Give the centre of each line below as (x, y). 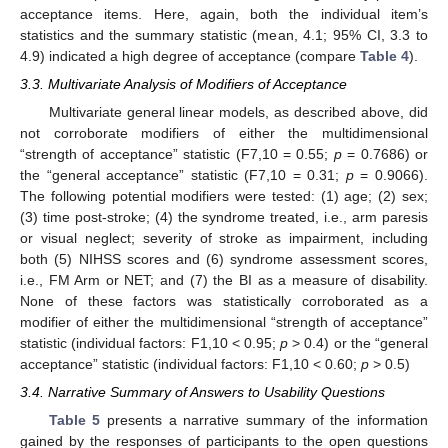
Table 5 (74, 420)
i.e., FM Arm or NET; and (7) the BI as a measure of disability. (224, 280)
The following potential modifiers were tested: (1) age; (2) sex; (224, 196)
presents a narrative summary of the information (264, 420)
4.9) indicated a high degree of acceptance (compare (190, 55)
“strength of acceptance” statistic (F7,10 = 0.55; (177, 154)
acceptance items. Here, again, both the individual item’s (224, 13)
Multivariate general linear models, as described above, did (238, 112)
